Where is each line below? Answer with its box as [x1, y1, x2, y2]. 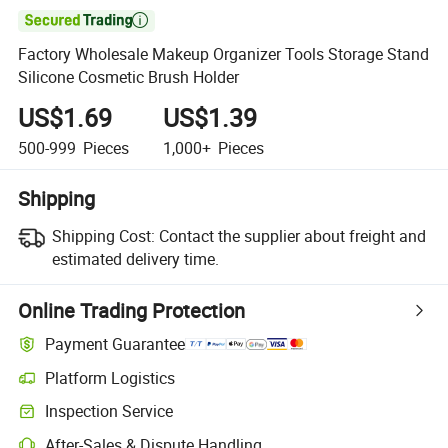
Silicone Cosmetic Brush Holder [18, 66, 240, 89]
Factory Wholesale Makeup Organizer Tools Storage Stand [18, 43, 430, 66]
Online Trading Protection [18, 296, 246, 324]
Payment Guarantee [45, 333, 186, 356]
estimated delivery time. [51, 247, 219, 270]
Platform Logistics [45, 366, 176, 389]
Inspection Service [45, 400, 174, 423]
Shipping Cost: [51, 224, 155, 247]
